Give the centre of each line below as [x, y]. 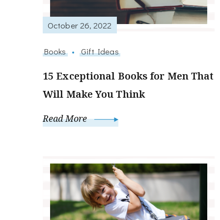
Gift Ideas [100, 51]
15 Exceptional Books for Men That [128, 76]
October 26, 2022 [80, 25]
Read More [66, 119]
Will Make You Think [94, 94]
